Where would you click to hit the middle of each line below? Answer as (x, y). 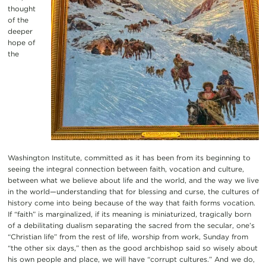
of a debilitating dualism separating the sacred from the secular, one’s (131, 226)
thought (21, 8)
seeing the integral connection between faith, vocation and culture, (126, 169)
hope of (21, 42)
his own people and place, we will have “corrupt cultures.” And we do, (131, 259)
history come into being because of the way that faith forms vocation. (131, 203)
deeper (20, 31)
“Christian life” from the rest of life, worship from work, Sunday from (128, 237)
